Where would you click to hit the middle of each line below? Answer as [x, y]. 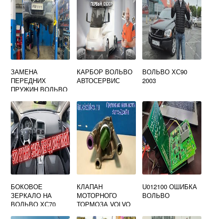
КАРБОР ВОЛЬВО [104, 72]
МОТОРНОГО [97, 195]
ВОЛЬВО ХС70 [33, 204]
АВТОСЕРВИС [98, 80]
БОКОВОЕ [27, 186]
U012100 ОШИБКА [170, 186]
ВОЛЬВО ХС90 [165, 72]
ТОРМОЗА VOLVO [103, 204]
